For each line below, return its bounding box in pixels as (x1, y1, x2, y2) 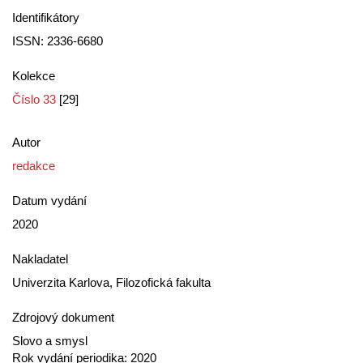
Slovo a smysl (12, 334, 88, 348)
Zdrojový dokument (12, 310, 114, 324)
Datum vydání (12, 194, 87, 207)
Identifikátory (12, 11, 79, 24)
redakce (12, 159, 55, 173)
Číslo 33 (12, 92, 56, 106)
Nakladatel (12, 252, 68, 266)
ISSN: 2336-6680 (12, 34, 103, 48)
